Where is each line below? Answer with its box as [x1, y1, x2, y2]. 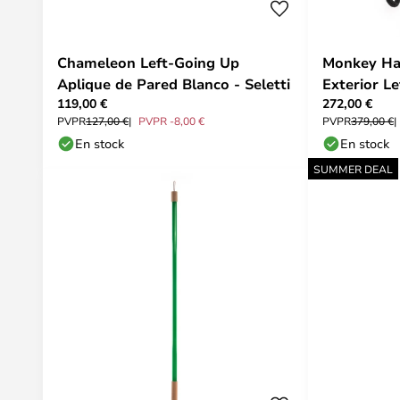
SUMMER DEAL [313, 162, 393, 176]
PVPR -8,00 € [138, 113, 204, 128]
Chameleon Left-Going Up [57, 53, 239, 72]
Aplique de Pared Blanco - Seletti [57, 74, 290, 94]
